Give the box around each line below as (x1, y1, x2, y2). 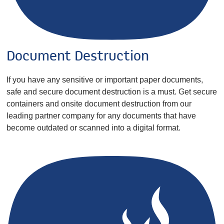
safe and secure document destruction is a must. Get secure (6, 87, 217, 96)
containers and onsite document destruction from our (6, 99, 192, 108)
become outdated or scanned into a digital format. (6, 123, 181, 132)
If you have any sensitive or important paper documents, (6, 75, 203, 84)
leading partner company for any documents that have (6, 111, 196, 120)
